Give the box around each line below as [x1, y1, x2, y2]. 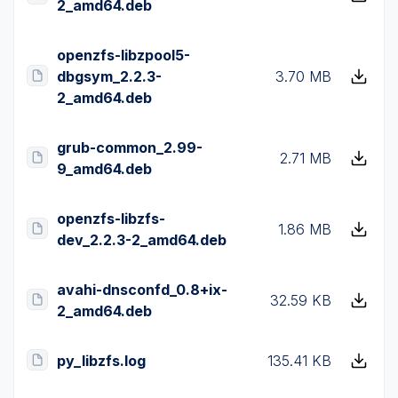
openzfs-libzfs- [57, 210, 165, 227]
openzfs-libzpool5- [57, 46, 190, 64]
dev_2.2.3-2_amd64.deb [57, 231, 227, 249]
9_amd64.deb [57, 160, 152, 178]
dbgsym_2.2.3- [57, 68, 162, 85]
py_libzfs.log [57, 352, 146, 370]
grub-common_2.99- [57, 139, 203, 156]
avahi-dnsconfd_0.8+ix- [57, 281, 227, 298]
